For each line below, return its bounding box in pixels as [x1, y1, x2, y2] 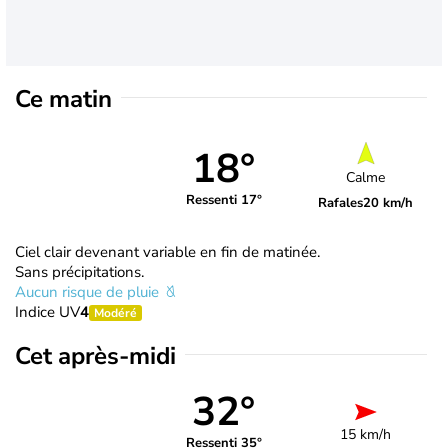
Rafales [318, 194, 364, 213]
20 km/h [363, 194, 414, 213]
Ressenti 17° [185, 191, 262, 210]
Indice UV [15, 301, 80, 322]
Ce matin [15, 82, 112, 115]
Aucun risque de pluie [15, 281, 163, 302]
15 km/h [340, 424, 392, 444]
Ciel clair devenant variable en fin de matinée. [15, 241, 320, 262]
